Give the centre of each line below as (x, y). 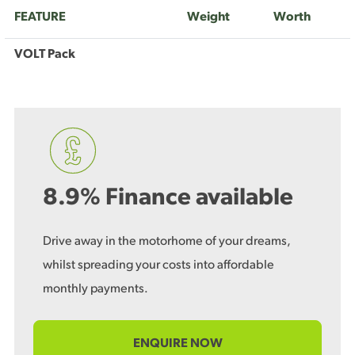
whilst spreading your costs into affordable (158, 265)
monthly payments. (95, 289)
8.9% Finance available (168, 198)
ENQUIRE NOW (177, 344)
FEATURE (40, 17)
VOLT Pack (45, 54)
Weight (208, 17)
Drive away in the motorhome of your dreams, (166, 241)
